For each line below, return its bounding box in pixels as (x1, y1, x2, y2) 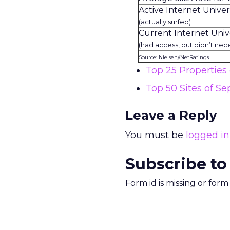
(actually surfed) (138, 17, 191, 26)
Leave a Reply (125, 108, 217, 123)
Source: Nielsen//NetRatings (138, 54, 209, 61)
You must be (125, 129, 186, 141)
